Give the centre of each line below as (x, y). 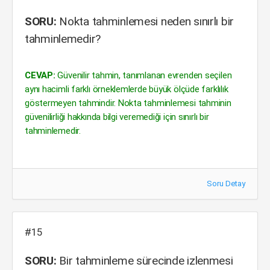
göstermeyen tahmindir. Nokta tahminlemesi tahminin (128, 103)
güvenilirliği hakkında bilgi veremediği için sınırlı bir (117, 117)
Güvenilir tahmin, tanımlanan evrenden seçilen (143, 75)
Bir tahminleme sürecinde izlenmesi (145, 261)
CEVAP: (40, 75)
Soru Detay (226, 184)
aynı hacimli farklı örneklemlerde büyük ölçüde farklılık (127, 89)
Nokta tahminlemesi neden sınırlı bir (145, 21)
